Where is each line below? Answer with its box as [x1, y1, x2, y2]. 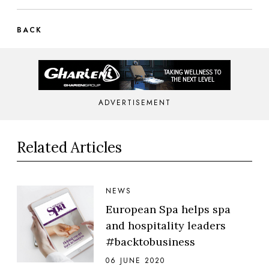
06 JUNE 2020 [106, 255, 165, 267]
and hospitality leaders [106, 219, 226, 233]
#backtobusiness [106, 235, 195, 249]
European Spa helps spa [106, 202, 231, 217]
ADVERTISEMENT [98, 97, 171, 109]
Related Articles [17, 138, 122, 157]
